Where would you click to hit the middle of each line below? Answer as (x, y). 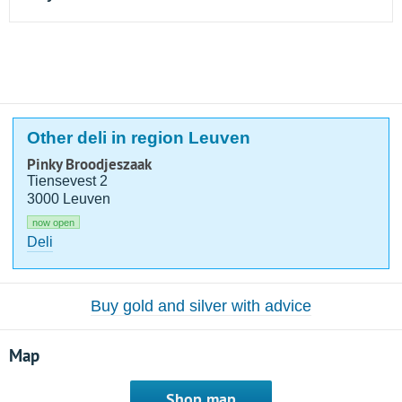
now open (54, 223)
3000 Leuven (69, 199)
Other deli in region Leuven (139, 138)
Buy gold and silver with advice (201, 306)
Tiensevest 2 (68, 181)
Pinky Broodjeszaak (90, 164)
